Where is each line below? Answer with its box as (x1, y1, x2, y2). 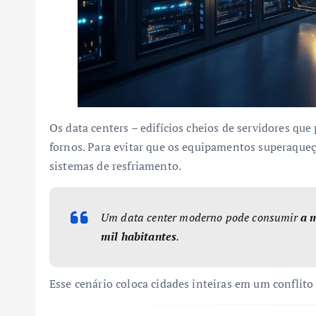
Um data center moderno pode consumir (101, 209, 300, 225)
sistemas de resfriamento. (49, 157, 182, 174)
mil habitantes (101, 228, 177, 244)
